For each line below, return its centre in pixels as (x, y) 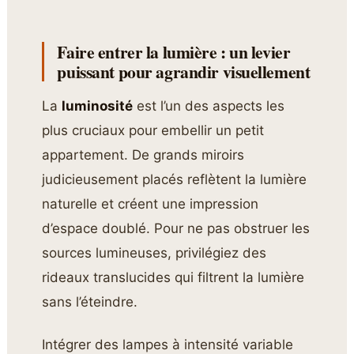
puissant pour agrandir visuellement (184, 72)
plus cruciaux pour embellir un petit (153, 131)
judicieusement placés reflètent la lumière (175, 180)
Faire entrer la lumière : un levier (174, 52)
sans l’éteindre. (90, 302)
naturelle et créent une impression (151, 204)
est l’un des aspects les (209, 106)
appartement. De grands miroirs (143, 155)
